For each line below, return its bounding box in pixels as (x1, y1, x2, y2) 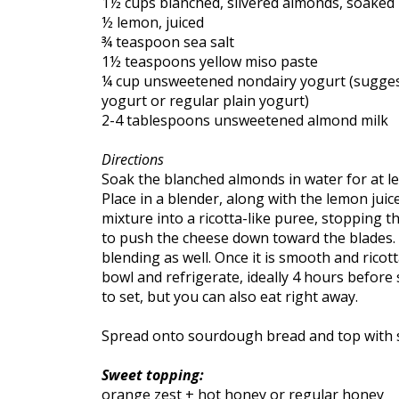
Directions (102, 150, 164, 170)
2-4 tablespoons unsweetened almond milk (102, 110, 388, 131)
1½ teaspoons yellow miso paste (102, 52, 318, 72)
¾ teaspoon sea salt (102, 32, 234, 53)
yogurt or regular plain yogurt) (102, 91, 309, 111)
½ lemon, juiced (102, 12, 204, 33)
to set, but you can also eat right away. (102, 287, 358, 307)
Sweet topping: (102, 365, 204, 386)
